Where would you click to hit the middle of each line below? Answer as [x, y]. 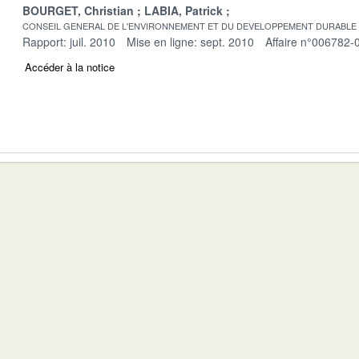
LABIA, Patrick [184, 10]
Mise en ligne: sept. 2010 [190, 41]
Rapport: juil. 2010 [69, 41]
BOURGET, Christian [78, 10]
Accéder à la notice [70, 67]
